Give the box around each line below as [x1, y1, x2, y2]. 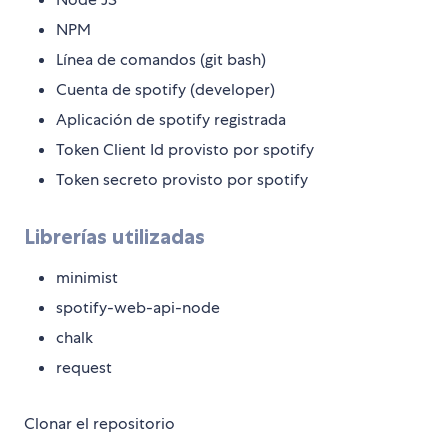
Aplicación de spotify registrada [56, 109, 286, 131]
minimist [56, 267, 118, 289]
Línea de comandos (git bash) [56, 49, 266, 71]
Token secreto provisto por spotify [56, 169, 308, 191]
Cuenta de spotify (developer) [56, 79, 275, 101]
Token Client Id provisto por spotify [56, 139, 314, 161]
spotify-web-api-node [56, 297, 220, 319]
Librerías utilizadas [24, 224, 205, 250]
